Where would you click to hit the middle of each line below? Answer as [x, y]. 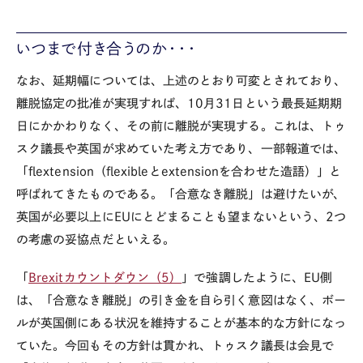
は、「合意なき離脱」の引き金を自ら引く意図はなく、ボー [181, 300]
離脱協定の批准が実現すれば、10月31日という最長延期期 [179, 103]
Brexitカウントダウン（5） [105, 277]
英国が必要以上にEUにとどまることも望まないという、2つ [181, 217]
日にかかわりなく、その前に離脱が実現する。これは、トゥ [181, 126]
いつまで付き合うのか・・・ [107, 49]
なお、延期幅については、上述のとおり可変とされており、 [181, 81]
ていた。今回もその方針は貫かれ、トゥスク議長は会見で [175, 345]
